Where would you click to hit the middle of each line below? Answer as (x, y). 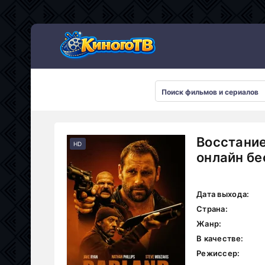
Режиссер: (218, 253)
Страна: (212, 209)
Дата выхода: (223, 194)
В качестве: (220, 238)
